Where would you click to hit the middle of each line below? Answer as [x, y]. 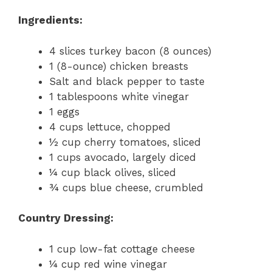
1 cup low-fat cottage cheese [122, 249]
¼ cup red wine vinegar [108, 264]
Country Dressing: [66, 218]
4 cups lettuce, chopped [112, 127]
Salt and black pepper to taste [127, 81]
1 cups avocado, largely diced [123, 157]
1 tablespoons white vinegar [119, 96]
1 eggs [64, 111]
